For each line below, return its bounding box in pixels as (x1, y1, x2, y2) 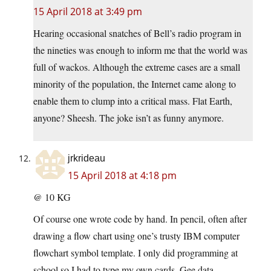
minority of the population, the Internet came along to (33, 77, 236, 90)
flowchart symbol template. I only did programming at (33, 246, 238, 259)
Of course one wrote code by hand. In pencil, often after (33, 212, 247, 225)
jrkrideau (68, 152, 105, 163)
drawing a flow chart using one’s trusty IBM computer (33, 229, 240, 242)
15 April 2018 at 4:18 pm (68, 168, 177, 182)
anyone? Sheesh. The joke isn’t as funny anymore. (33, 111, 224, 124)
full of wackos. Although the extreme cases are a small (33, 60, 240, 73)
